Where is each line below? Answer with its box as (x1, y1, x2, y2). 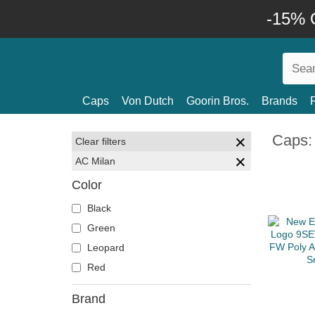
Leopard (84, 242, 124, 253)
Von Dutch (122, 95, 174, 107)
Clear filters (75, 136, 126, 147)
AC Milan (75, 155, 115, 167)
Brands (262, 95, 297, 107)
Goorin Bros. (186, 95, 249, 107)
